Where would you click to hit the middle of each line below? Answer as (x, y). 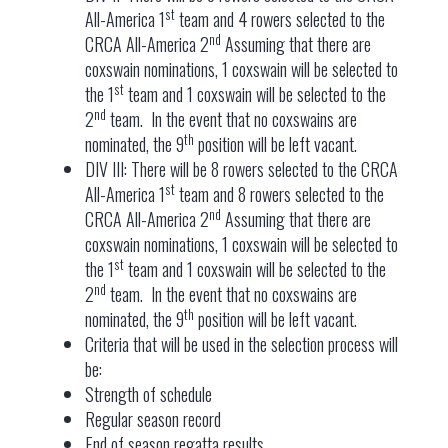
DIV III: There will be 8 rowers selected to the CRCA (241, 169)
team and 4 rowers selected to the (279, 19)
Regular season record (152, 419)
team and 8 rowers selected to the (279, 194)
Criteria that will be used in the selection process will (241, 344)
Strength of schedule (148, 394)
